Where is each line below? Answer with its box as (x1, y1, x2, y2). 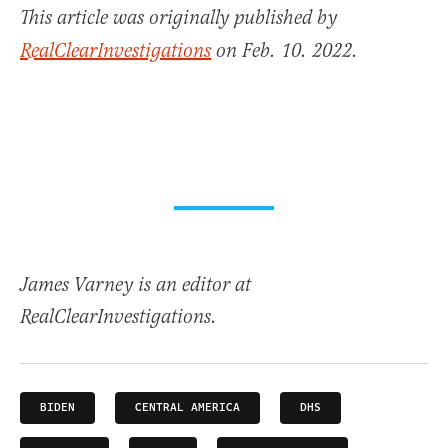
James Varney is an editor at (20, 272, 251, 298)
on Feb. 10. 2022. (211, 38, 358, 64)
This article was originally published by (20, 5, 337, 31)
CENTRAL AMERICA (135, 398, 240, 416)
